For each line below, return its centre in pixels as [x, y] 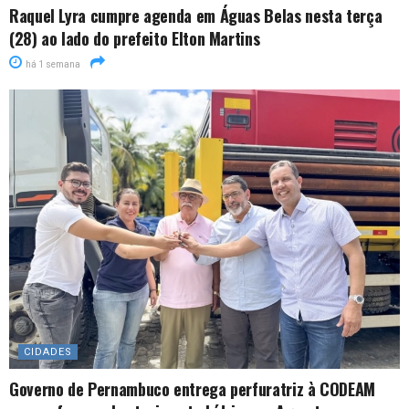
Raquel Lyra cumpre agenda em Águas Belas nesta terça [196, 15]
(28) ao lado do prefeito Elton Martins [135, 38]
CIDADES [48, 351]
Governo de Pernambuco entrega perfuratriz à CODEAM [193, 388]
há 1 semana [52, 64]
